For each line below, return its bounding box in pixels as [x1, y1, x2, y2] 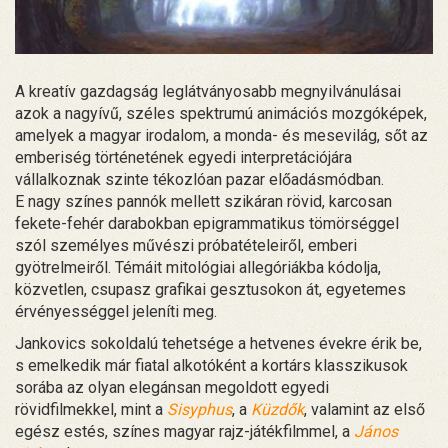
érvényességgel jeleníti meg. [15, 301, 217, 321]
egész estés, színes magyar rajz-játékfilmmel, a [15, 421, 354, 441]
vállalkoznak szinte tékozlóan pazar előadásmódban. [15, 169, 384, 189]
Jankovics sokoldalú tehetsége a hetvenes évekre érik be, [15, 333, 422, 353]
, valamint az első [304, 399, 425, 419]
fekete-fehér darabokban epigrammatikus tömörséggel [15, 213, 399, 233]
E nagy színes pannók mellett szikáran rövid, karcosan [15, 191, 392, 211]
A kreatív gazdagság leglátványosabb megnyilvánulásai [15, 81, 401, 101]
